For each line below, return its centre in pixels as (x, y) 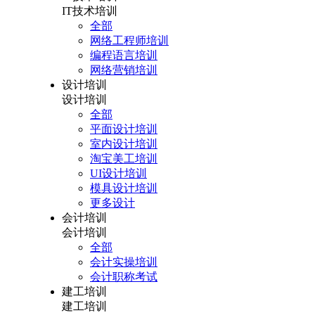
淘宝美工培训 (124, 159)
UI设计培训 (118, 173)
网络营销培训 (124, 70)
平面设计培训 (124, 129)
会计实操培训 (124, 262)
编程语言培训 (124, 55)
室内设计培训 (124, 144)
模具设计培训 (124, 188)
